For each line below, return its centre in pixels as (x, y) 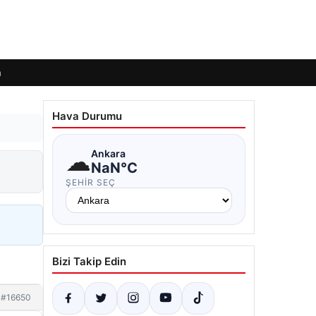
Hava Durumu (87, 116)
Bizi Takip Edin (89, 261)
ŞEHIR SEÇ (91, 182)
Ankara (108, 153)
